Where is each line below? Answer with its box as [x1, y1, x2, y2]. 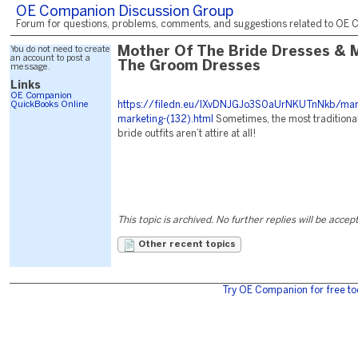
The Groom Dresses [117, 60, 261, 74]
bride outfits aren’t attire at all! [117, 129, 256, 138]
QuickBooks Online [10, 101, 89, 109]
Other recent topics [136, 241, 236, 249]
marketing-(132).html [117, 115, 213, 124]
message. [10, 63, 50, 71]
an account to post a [10, 54, 90, 62]
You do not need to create [10, 46, 110, 54]
